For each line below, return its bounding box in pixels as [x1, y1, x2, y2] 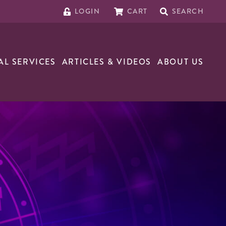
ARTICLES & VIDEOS [62, 56, 151, 68]
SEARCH [172, 6, 204, 16]
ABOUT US [157, 56, 204, 68]
